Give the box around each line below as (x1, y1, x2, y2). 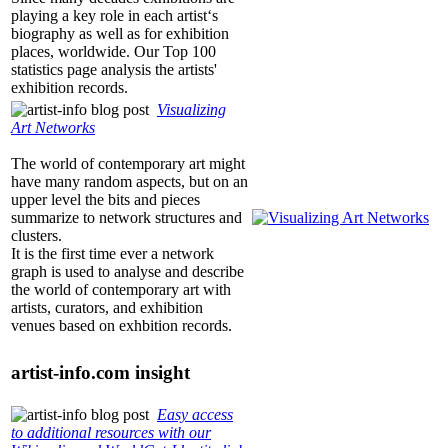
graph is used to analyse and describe (11, 263, 244, 281)
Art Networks (11, 119, 95, 137)
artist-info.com (11, 361, 130, 383)
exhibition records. (11, 79, 128, 97)
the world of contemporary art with (11, 281, 231, 299)
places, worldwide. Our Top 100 (11, 43, 216, 61)
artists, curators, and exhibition (11, 299, 203, 317)
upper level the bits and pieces (11, 191, 200, 209)
